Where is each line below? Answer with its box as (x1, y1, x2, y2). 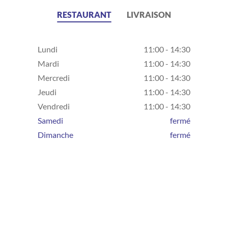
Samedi (38, 116, 63, 125)
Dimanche (38, 130, 73, 139)
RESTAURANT (57, 10, 111, 19)
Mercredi (38, 73, 70, 82)
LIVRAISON (127, 10, 171, 19)
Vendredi (38, 101, 70, 111)
